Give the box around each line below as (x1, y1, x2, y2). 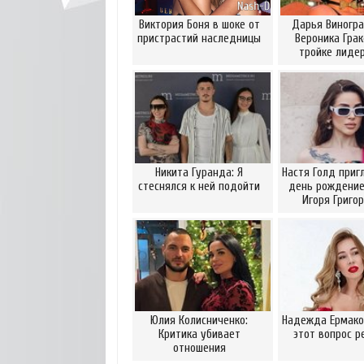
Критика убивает (158, 327, 240, 341)
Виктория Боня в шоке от (138, 18, 260, 32)
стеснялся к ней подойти (138, 180, 260, 193)
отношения (172, 341, 226, 355)
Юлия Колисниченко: (150, 314, 248, 327)
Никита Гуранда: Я (155, 166, 243, 180)
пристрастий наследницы (137, 32, 261, 45)
